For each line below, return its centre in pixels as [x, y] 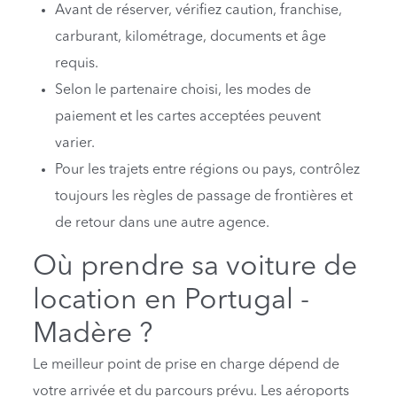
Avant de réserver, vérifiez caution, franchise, [199, 10]
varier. [75, 143]
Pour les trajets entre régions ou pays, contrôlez [208, 170]
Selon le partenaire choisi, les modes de [183, 90]
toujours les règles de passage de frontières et [204, 196]
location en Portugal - [171, 301]
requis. [77, 63]
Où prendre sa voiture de [195, 267]
